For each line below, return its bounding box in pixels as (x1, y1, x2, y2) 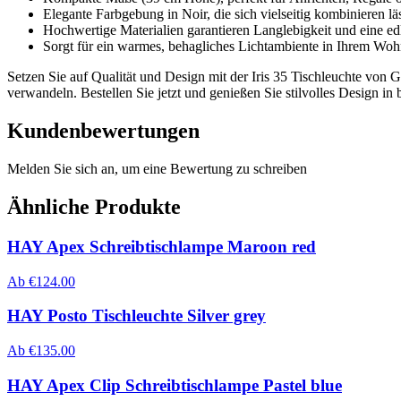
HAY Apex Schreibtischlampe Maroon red (7, 236, 316, 256)
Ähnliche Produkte (7, 194, 181, 218)
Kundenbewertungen (7, 119, 200, 143)
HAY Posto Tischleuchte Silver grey (7, 306, 266, 326)
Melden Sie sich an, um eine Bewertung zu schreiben (7, 161, 307, 176)
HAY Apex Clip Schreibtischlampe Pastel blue (7, 375, 342, 395)
